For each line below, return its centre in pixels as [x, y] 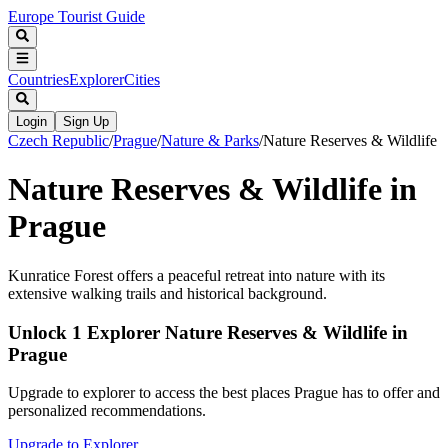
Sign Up [86, 121]
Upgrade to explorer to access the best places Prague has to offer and [224, 393]
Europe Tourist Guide [76, 16]
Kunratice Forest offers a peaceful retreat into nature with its [196, 275]
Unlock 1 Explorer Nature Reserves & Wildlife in [208, 332]
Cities [142, 79]
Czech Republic [58, 140]
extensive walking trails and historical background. [167, 293]
